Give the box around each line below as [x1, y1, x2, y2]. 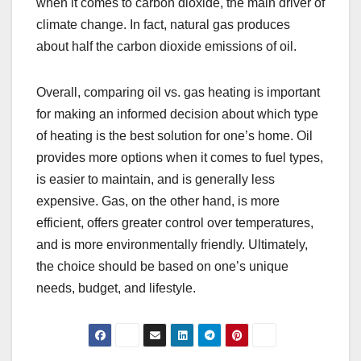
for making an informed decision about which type [36, 106, 318, 121]
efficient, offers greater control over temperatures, [36, 215, 313, 230]
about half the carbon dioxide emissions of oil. [36, 39, 297, 53]
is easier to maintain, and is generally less [36, 172, 275, 186]
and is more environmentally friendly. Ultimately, [36, 237, 308, 251]
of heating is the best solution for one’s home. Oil [36, 128, 313, 143]
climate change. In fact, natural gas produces [36, 17, 290, 31]
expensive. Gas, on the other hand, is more [36, 193, 280, 208]
